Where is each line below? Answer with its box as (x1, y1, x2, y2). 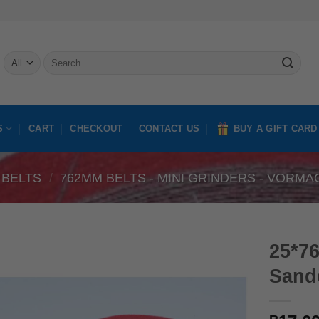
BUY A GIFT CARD (233, 123, 318, 134)
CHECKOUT (70, 123, 123, 134)
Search (43, 51, 73, 62)
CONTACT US (138, 123, 200, 134)
